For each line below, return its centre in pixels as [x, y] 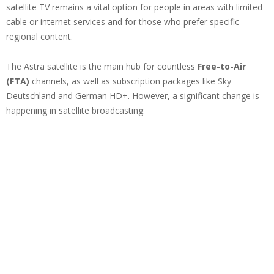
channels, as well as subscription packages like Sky [130, 81]
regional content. [39, 37]
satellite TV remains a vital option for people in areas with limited [134, 7]
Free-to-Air [222, 67]
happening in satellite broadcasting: [76, 111]
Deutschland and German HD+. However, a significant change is [133, 96]
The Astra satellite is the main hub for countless [102, 67]
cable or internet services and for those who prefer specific [123, 22]
